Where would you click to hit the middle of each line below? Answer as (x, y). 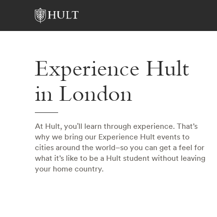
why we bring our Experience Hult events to (112, 137)
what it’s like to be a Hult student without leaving (120, 158)
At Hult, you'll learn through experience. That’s (116, 126)
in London (84, 96)
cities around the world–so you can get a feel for (120, 147)
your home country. (69, 169)
